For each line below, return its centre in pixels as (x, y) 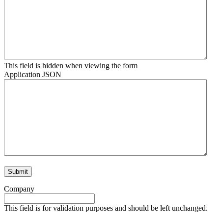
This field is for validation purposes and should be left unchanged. (106, 208)
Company (19, 189)
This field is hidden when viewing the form (71, 66)
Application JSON (33, 75)
